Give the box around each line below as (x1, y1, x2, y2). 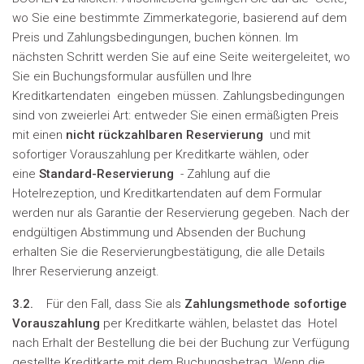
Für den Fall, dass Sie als (46, 297, 184, 311)
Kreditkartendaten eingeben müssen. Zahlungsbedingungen (12, 89, 344, 103)
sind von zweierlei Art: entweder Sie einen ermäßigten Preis (12, 108, 339, 123)
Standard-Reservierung (39, 167, 174, 181)
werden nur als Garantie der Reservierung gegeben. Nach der (12, 206, 349, 220)
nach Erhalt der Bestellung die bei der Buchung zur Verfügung (12, 336, 349, 350)
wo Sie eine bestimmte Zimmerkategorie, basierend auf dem (12, 11, 347, 25)
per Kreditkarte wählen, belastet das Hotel (100, 316, 337, 331)
